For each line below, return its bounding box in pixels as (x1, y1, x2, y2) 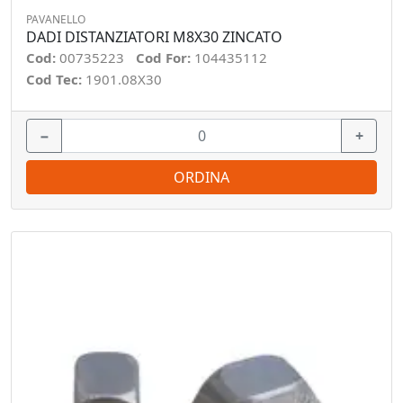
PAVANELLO (26, 12, 85, 27)
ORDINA (174, 167, 229, 187)
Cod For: (136, 49, 194, 67)
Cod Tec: (26, 70, 85, 88)
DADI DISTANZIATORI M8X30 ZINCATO (26, 27, 282, 47)
